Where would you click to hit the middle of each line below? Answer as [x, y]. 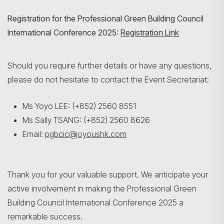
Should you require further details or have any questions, [109, 65]
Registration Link [150, 32]
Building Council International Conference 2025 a [95, 202]
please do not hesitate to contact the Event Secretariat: [108, 79]
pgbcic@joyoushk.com [86, 134]
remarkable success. [45, 216]
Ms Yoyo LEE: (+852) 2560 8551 [79, 106]
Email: [34, 134]
